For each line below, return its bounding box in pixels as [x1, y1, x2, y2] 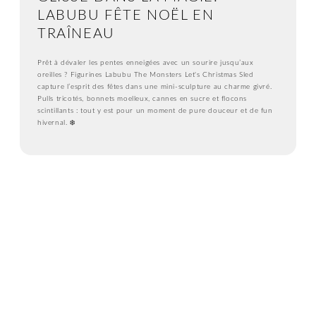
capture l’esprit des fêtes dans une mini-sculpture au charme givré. [37, 83, 272, 91]
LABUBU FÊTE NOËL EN [37, 8, 214, 23]
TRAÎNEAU [37, 27, 115, 42]
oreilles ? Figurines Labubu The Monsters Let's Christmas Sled [37, 71, 254, 79]
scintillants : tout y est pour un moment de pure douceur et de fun [37, 107, 273, 115]
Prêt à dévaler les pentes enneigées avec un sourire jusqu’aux [37, 59, 254, 67]
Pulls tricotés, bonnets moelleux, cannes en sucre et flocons [37, 95, 248, 103]
